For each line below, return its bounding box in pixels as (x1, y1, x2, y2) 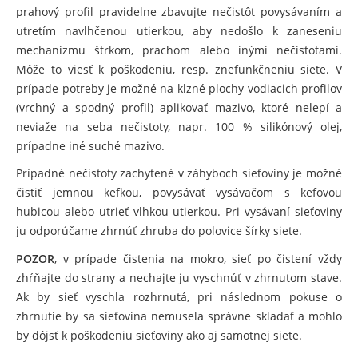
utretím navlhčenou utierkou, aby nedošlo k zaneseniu (16, 22, 342, 38)
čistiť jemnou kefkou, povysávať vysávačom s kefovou (16, 185, 342, 201)
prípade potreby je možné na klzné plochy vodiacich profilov (16, 80, 342, 96)
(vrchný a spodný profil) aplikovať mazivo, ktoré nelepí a (16, 99, 342, 115)
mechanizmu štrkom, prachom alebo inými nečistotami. (16, 42, 342, 58)
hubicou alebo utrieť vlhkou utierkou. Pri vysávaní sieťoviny (16, 204, 342, 220)
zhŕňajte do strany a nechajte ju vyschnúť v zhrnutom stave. (16, 270, 342, 286)
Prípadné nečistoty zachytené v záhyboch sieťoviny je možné (16, 165, 342, 181)
